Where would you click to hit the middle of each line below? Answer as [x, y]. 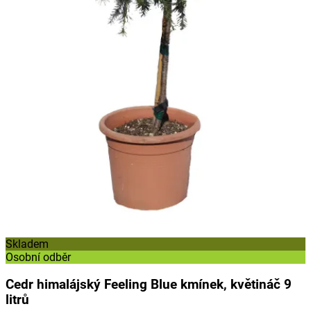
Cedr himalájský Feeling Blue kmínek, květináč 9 [149, 284]
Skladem [27, 244]
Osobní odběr [38, 258]
